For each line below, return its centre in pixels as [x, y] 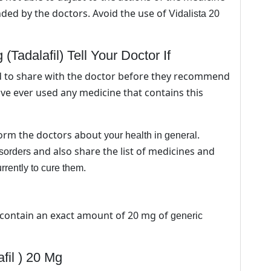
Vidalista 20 [194, 13]
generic [187, 215]
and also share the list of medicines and [123, 151]
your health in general [151, 135]
